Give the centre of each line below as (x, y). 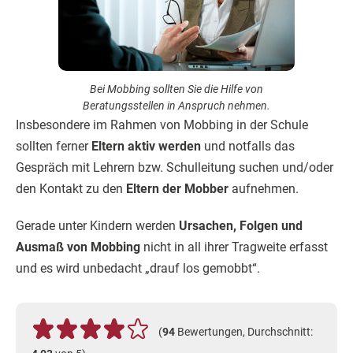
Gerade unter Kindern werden (97, 226)
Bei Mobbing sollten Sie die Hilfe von (176, 89)
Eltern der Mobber (177, 189)
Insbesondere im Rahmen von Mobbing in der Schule (162, 125)
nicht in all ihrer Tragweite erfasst (234, 247)
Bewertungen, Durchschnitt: (244, 332)
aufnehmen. (264, 189)
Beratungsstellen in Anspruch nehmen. (176, 106)
